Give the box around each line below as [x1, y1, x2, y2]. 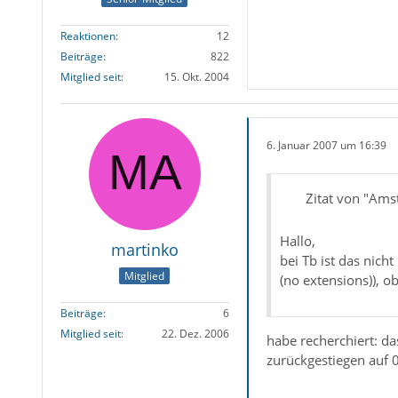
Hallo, [279, 231, 315, 250]
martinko [110, 238, 179, 260]
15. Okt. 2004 [163, 68, 229, 84]
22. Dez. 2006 [161, 326, 229, 342]
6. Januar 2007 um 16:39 [266, 138, 386, 154]
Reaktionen [60, 28, 115, 44]
